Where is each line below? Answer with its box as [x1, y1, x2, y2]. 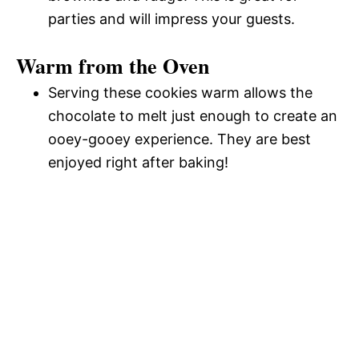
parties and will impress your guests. [48, 10, 295, 27]
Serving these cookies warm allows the [48, 83, 313, 101]
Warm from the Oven [16, 50, 209, 81]
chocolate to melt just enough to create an [48, 107, 337, 124]
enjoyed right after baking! [48, 153, 228, 171]
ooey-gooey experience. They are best [48, 130, 311, 147]
